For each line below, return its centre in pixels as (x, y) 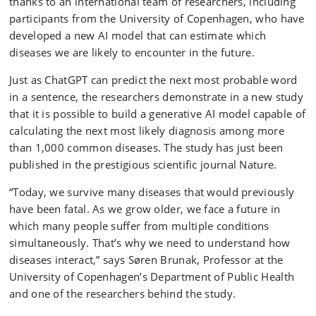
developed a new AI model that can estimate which (138, 35)
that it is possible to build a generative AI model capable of (158, 114)
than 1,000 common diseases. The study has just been (146, 147)
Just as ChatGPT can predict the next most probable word (153, 80)
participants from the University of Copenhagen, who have (157, 18)
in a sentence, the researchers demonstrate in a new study (157, 97)
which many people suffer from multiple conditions (139, 226)
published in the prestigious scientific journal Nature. (143, 164)
